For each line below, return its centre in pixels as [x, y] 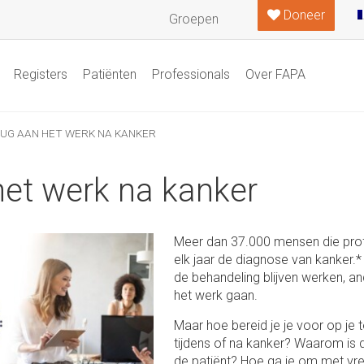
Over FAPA [275, 74]
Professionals [191, 74]
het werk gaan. [215, 295]
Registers [40, 74]
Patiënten [109, 74]
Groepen [194, 19]
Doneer [303, 15]
